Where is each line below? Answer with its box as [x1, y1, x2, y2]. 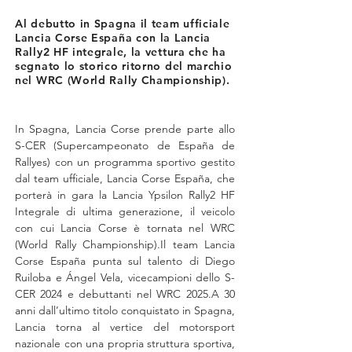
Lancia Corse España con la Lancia [15, 31, 211, 45]
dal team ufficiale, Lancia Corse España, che [15, 171, 235, 185]
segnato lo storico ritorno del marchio [15, 59, 233, 73]
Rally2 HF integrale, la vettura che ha [15, 45, 226, 59]
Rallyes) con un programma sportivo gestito [15, 155, 235, 169]
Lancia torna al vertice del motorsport [15, 320, 235, 334]
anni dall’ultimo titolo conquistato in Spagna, [15, 303, 235, 317]
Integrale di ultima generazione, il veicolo [15, 204, 235, 218]
